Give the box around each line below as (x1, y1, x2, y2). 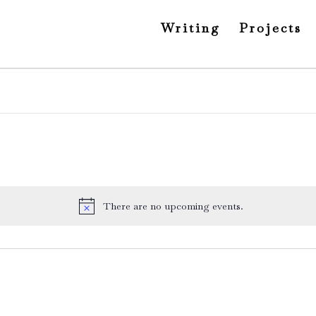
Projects (239, 20, 302, 36)
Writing (161, 20, 221, 36)
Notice (159, 206, 189, 219)
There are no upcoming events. (102, 200, 243, 213)
